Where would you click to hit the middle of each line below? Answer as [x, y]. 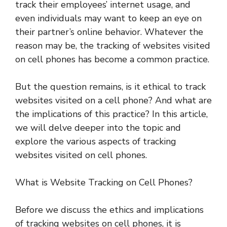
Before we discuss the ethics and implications [109, 210]
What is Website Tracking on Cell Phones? [104, 182]
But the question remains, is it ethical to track [110, 86]
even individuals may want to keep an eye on [108, 18]
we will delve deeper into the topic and [98, 127]
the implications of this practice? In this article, [111, 114]
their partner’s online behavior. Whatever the [109, 32]
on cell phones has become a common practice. [112, 59]
